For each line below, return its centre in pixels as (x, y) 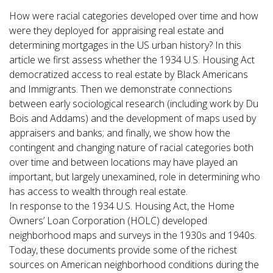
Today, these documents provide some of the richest (123, 250)
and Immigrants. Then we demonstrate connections (121, 89)
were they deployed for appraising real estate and (116, 30)
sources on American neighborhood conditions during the (134, 264)
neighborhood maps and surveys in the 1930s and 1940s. (133, 235)
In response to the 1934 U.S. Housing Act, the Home (122, 206)
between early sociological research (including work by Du (134, 104)
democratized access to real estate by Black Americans (129, 74)
